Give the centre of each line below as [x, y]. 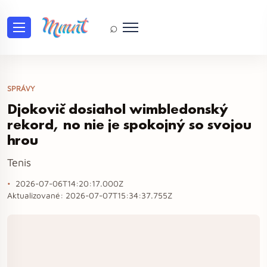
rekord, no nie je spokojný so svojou [129, 124]
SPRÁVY [21, 89]
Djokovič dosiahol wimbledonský [118, 109]
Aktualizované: [36, 195]
